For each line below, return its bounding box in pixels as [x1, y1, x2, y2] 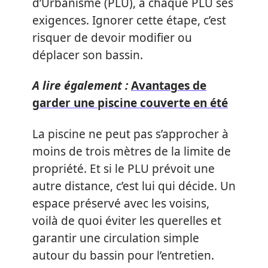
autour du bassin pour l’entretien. [32, 247, 214, 263]
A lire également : [32, 78, 128, 93]
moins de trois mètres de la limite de [32, 143, 231, 159]
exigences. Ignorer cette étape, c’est [32, 12, 226, 28]
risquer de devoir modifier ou [32, 29, 192, 45]
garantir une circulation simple [32, 230, 199, 246]
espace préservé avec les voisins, [32, 195, 209, 211]
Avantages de [131, 78, 206, 93]
